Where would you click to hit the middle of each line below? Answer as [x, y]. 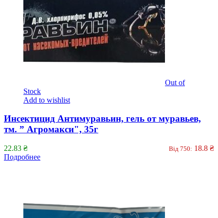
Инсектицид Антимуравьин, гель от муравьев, [102, 119]
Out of [175, 82]
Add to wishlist [47, 100]
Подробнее [22, 157]
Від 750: [181, 149]
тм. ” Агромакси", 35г [51, 129]
